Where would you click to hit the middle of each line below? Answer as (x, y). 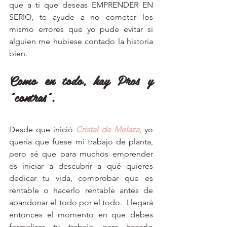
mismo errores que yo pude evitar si (81, 29)
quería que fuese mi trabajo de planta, (81, 142)
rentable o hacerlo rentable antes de (81, 191)
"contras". (32, 97)
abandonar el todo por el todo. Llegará (81, 203)
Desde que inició (43, 130)
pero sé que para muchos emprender (81, 154)
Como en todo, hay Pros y (81, 81)
